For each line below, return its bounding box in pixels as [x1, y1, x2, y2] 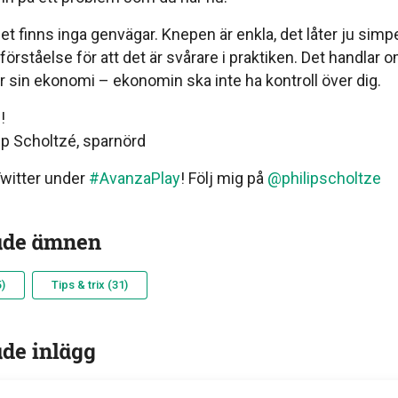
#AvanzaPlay [88, 169, 180, 187]
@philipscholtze [267, 169, 381, 187]
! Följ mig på [179, 169, 267, 187]
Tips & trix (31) [51, 278, 128, 291]
